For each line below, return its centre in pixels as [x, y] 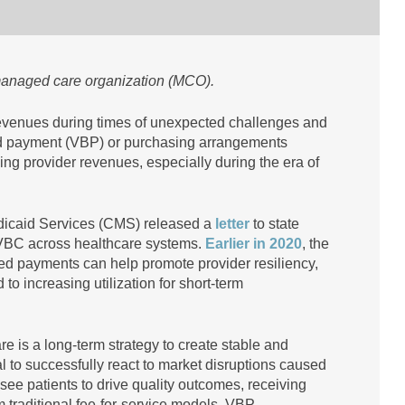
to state [276, 224]
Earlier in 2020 [254, 244]
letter [234, 224]
